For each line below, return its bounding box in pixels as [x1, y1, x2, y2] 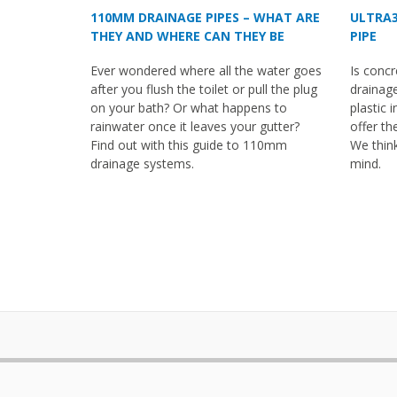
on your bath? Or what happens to [90, 98, 287, 116]
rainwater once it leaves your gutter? [90, 117, 300, 135]
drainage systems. [90, 154, 194, 172]
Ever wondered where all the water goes [90, 61, 322, 79]
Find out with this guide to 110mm [90, 136, 287, 153]
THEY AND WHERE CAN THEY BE [90, 27, 284, 44]
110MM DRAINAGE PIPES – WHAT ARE [90, 8, 320, 26]
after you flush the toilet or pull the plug [90, 80, 317, 97]
